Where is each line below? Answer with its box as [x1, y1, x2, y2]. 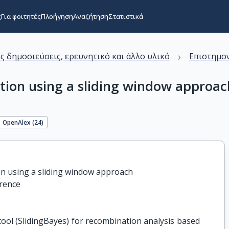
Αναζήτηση [73, 12, 108, 21]
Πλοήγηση [40, 12, 73, 21]
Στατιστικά [108, 12, 143, 21]
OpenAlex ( [3, 118, 35, 126]
